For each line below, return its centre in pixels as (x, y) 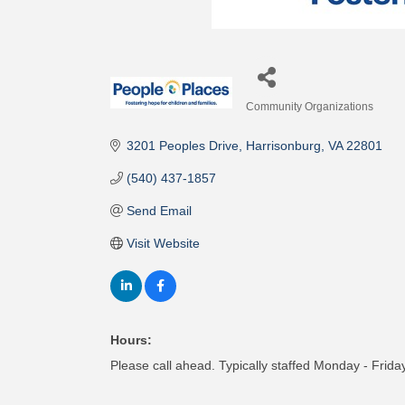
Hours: (131, 340)
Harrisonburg (283, 146)
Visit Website (163, 243)
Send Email (159, 211)
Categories (277, 119)
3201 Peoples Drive (182, 146)
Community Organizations (310, 107)
